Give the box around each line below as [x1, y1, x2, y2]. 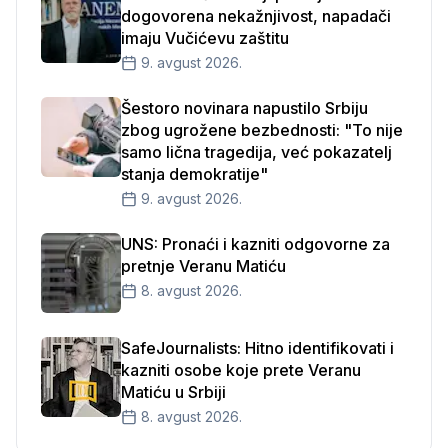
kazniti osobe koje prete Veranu [121, 360, 361, 380]
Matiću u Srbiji [121, 382, 226, 402]
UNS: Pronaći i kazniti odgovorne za [121, 234, 390, 254]
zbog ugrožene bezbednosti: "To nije [121, 120, 403, 140]
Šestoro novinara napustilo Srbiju [121, 98, 368, 118]
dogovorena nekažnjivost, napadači [121, 6, 391, 26]
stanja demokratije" [121, 164, 268, 184]
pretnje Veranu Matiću [121, 256, 286, 276]
